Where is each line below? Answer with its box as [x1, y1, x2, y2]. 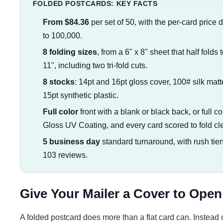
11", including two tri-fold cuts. [42, 61, 147, 70]
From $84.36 [42, 18, 89, 27]
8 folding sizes [42, 48, 97, 57]
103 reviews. [42, 151, 88, 160]
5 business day [42, 137, 100, 146]
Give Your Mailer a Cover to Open [20, 186, 222, 201]
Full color [42, 108, 78, 116]
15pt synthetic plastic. [42, 91, 118, 100]
